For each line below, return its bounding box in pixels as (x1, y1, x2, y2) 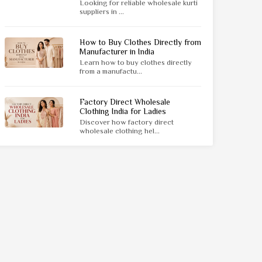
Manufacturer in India (80, 47, 154, 56)
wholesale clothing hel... (80, 126, 160, 135)
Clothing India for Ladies (80, 106, 166, 116)
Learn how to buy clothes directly (80, 58, 192, 67)
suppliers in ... (80, 7, 124, 16)
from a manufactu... (80, 67, 142, 75)
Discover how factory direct (80, 118, 174, 126)
